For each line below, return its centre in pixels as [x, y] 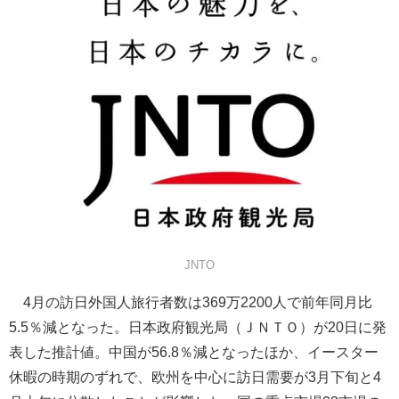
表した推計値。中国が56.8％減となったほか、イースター [194, 352]
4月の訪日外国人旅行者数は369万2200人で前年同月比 [191, 302]
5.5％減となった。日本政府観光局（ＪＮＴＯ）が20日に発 [198, 327]
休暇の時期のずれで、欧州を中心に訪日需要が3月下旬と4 [195, 377]
